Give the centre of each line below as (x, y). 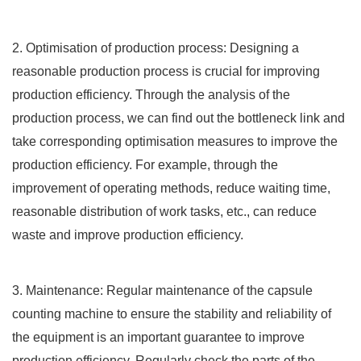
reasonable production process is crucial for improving (166, 71)
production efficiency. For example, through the (145, 164)
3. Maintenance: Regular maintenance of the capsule (162, 290)
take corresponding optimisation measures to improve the (175, 141)
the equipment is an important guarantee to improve (158, 337)
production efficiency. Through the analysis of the (151, 94)
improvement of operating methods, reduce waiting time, (171, 188)
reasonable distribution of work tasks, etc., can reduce (164, 211)
